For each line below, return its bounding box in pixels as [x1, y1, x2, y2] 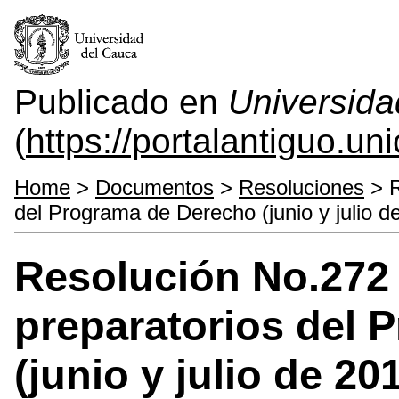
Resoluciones [239, 175, 364, 199]
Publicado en [14, 83, 228, 121]
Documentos [95, 175, 214, 199]
